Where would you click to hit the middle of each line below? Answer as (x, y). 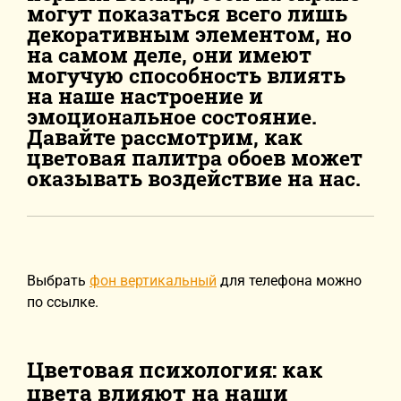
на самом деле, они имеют (169, 55)
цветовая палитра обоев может (195, 158)
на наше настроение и (145, 96)
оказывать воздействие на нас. (194, 178)
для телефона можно (289, 281)
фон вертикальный (153, 281)
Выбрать (58, 281)
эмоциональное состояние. (172, 116)
